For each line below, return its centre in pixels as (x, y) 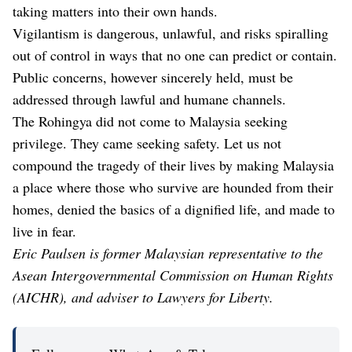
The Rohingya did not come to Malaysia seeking (150, 121)
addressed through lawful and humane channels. (149, 99)
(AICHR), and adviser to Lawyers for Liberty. (143, 297)
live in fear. (44, 231)
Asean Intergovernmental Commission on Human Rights (173, 275)
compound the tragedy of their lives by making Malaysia (173, 165)
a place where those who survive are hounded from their (173, 187)
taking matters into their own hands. (117, 11)
